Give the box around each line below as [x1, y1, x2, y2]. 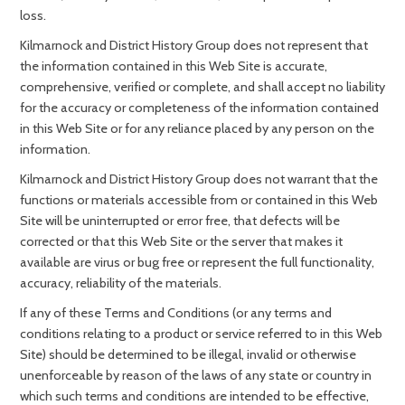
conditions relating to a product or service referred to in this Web [20, 325, 382, 342]
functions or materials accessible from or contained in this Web [20, 192, 378, 208]
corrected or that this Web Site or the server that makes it [20, 233, 343, 250]
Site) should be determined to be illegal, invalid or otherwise [20, 346, 356, 363]
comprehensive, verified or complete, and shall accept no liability [20, 79, 385, 95]
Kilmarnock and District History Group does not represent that [20, 37, 368, 53]
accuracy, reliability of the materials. [20, 275, 221, 291]
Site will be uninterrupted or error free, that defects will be [20, 212, 340, 229]
